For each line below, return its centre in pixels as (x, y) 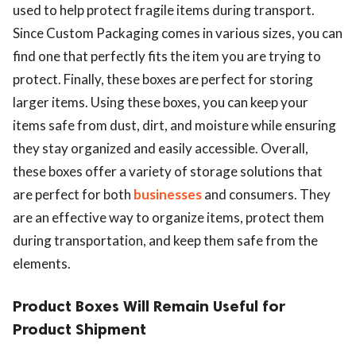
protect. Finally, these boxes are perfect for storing (163, 79)
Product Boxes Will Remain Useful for (149, 306)
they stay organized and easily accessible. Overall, (161, 149)
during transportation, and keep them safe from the (165, 241)
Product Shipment (79, 329)
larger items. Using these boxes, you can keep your (161, 103)
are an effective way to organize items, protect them (168, 218)
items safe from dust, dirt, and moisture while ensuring (174, 126)
